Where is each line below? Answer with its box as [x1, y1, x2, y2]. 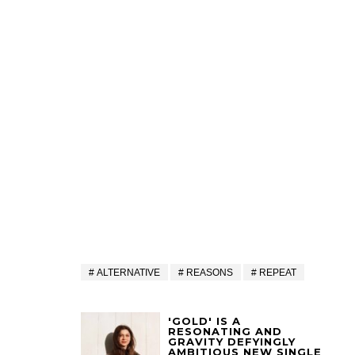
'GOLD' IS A [168, 315, 241, 328]
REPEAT [259, 267, 296, 279]
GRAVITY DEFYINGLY [168, 335, 296, 349]
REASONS [186, 267, 233, 279]
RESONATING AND [168, 325, 282, 338]
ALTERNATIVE [97, 267, 160, 279]
